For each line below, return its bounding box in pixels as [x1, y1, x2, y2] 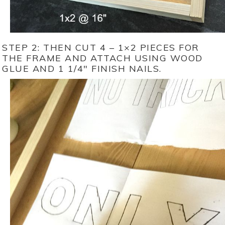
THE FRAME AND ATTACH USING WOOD [2, 52, 203, 64]
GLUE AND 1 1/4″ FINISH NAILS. [2, 62, 162, 74]
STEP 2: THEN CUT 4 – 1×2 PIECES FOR [2, 41, 199, 53]
